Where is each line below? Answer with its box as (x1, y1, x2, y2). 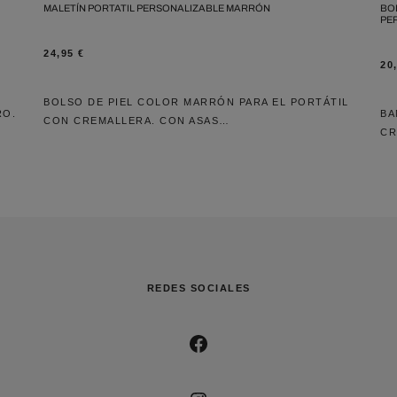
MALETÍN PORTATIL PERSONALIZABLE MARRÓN (43, 2, 270, 13)
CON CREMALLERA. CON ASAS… (43, 114, 230, 126)
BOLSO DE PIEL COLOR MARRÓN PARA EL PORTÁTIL (43, 96, 349, 107)
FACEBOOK (187, 330, 315, 354)
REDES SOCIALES (146, 282, 251, 293)
